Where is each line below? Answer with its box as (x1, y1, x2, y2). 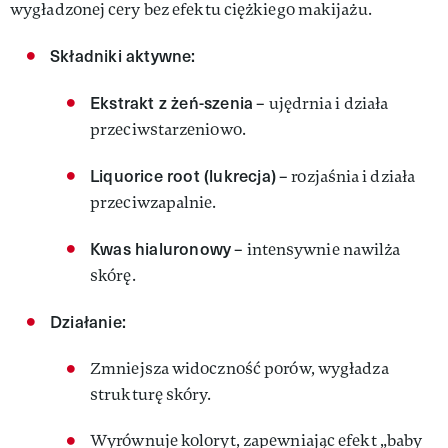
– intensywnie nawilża (231, 239, 401, 260)
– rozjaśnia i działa (276, 166, 416, 187)
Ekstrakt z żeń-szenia (90, 91, 254, 114)
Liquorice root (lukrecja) (90, 164, 276, 187)
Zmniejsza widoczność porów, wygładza (90, 358, 389, 379)
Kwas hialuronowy (90, 237, 232, 260)
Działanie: (50, 310, 126, 333)
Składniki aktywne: (50, 44, 196, 67)
